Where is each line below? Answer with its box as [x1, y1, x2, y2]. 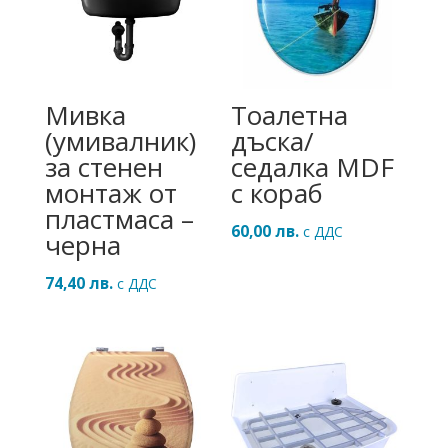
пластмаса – [44, 200, 194, 237]
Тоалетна [231, 96, 349, 133]
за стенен [44, 148, 163, 185]
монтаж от [44, 174, 177, 211]
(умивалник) [44, 122, 196, 159]
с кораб [231, 174, 324, 211]
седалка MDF [231, 148, 395, 185]
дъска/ [231, 122, 315, 159]
